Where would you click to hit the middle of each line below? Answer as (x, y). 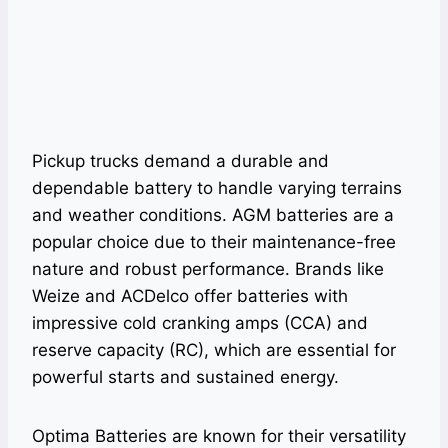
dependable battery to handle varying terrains (217, 188)
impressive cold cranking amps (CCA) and (200, 323)
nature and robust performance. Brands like (208, 269)
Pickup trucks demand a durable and (180, 161)
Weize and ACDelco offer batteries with (190, 296)
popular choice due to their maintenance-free (214, 242)
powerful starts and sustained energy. (185, 377)
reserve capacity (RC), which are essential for (214, 350)
